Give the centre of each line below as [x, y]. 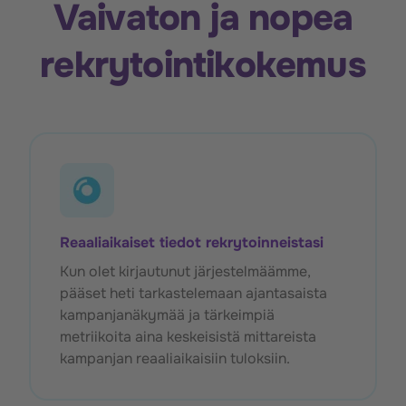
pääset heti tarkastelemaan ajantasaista [193, 294]
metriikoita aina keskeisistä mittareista [188, 337]
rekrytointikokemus [203, 65]
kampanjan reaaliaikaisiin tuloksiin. [177, 359]
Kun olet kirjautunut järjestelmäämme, [185, 272]
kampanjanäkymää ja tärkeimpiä [167, 315]
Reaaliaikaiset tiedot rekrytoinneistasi [192, 243]
